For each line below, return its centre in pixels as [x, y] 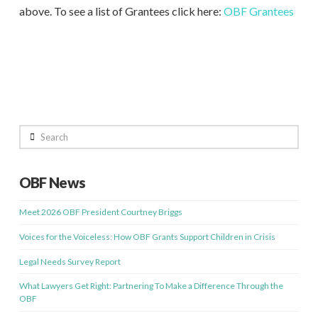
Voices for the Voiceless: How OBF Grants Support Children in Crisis [147, 237]
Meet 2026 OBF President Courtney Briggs [100, 212]
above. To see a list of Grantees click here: [121, 11]
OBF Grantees [258, 11]
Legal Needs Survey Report [70, 261]
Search [31, 131]
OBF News [52, 183]
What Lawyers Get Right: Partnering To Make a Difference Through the [151, 286]
